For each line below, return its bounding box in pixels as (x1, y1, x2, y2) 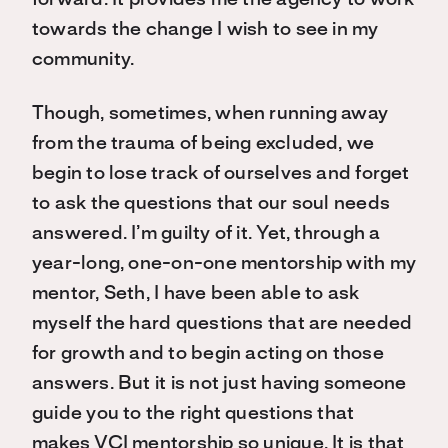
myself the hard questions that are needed (32, 315, 413, 333)
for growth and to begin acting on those (32, 345, 384, 363)
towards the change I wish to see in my (32, 21, 379, 39)
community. (32, 51, 135, 69)
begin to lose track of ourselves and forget (32, 165, 410, 183)
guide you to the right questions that (32, 405, 355, 423)
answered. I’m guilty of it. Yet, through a (32, 225, 381, 243)
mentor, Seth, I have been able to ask (32, 285, 360, 303)
